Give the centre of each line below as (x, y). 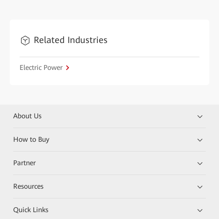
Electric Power (41, 67)
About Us (28, 116)
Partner (25, 163)
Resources (29, 186)
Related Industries (71, 40)
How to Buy (32, 139)
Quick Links (31, 209)
